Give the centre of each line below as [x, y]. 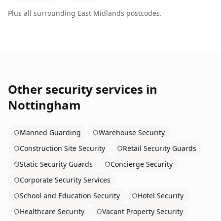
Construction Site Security [62, 148]
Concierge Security [142, 164]
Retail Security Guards [160, 148]
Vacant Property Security [143, 211]
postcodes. [143, 13]
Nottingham [44, 105]
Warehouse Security [132, 132]
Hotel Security [161, 196]
